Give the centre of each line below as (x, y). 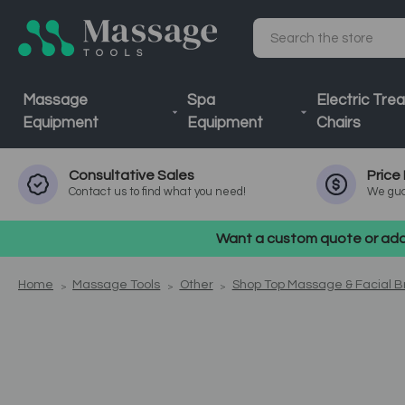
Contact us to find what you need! (157, 192)
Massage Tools (117, 285)
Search (279, 47)
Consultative (113, 175)
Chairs (338, 123)
